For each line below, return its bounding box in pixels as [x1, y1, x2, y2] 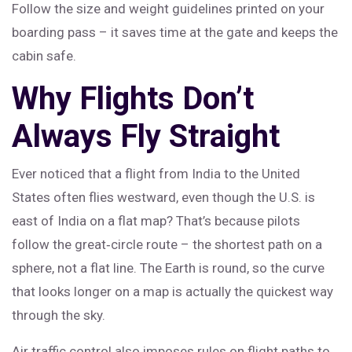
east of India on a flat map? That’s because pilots [12, 213, 300, 229]
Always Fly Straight [12, 118, 280, 155]
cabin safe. [12, 48, 76, 64]
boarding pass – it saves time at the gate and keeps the [12, 24, 338, 40]
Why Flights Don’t [12, 80, 254, 117]
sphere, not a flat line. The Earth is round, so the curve [12, 260, 324, 276]
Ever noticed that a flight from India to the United [12, 166, 300, 181]
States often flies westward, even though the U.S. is [12, 189, 315, 205]
